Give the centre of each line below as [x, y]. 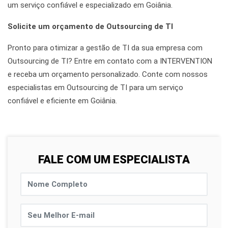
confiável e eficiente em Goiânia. [62, 101]
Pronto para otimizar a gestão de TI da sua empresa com [105, 48]
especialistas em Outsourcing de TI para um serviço [95, 88]
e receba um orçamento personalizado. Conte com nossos [108, 75]
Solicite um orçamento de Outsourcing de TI [90, 27]
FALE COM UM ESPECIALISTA [114, 160]
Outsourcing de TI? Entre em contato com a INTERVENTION [110, 61]
